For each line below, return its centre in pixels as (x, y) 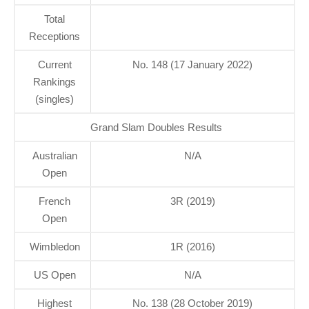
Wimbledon (54, 246)
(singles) (54, 99)
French (54, 201)
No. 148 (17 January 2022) (192, 64)
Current (54, 64)
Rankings (54, 81)
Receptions (54, 36)
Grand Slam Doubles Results (156, 127)
